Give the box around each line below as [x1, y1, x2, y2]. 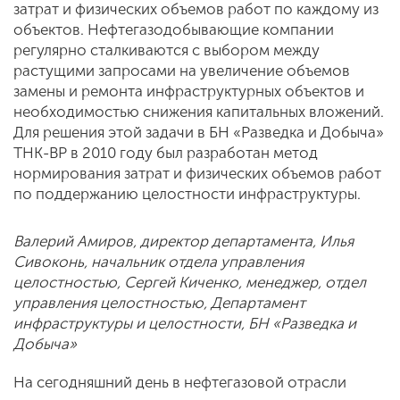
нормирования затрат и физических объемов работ [13, 164, 381, 182]
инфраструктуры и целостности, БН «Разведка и [13, 314, 356, 332]
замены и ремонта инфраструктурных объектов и [13, 82, 364, 100]
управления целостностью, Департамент [13, 294, 305, 312]
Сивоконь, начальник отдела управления [13, 253, 304, 271]
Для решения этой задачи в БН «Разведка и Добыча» [13, 123, 384, 141]
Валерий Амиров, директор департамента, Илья [13, 232, 354, 250]
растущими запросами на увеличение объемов [13, 62, 350, 79]
